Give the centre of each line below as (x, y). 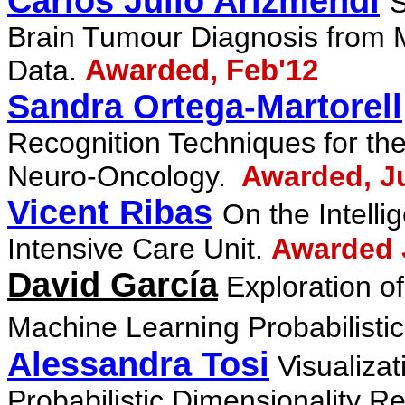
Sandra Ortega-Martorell (205, 107)
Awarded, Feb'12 (202, 71)
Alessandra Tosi (138, 364)
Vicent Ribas (110, 212)
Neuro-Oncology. (121, 176)
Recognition (84, 143)
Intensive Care (101, 249)
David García (113, 285)
